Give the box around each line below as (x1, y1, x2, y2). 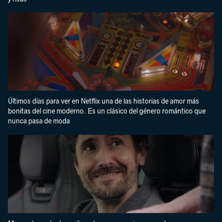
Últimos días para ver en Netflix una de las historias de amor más (8, 97, 199, 106)
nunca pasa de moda (8, 117, 70, 126)
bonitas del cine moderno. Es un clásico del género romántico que (8, 107, 206, 116)
